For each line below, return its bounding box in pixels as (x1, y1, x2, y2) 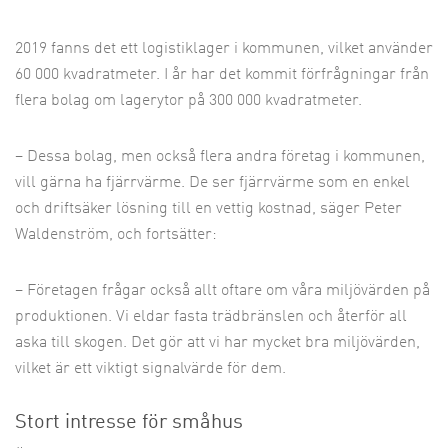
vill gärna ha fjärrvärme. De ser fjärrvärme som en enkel (15, 175, 410, 191)
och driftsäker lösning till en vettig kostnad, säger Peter (15, 201, 402, 217)
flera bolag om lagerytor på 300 (15, 93, 233, 109)
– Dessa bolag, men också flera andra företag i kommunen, (15, 149, 425, 165)
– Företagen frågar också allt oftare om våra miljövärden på (15, 283, 430, 299)
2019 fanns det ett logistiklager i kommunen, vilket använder (15, 41, 433, 57)
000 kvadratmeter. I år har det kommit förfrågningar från (35, 67, 429, 83)
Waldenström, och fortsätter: (15, 227, 217, 243)
